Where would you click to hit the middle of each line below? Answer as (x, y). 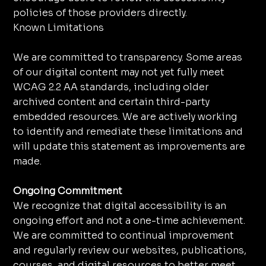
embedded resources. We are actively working (125, 117)
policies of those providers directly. (100, 13)
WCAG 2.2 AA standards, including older (111, 87)
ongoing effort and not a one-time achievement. (129, 221)
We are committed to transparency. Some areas (127, 58)
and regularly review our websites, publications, (129, 251)
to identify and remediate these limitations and (128, 132)
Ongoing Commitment (67, 191)
